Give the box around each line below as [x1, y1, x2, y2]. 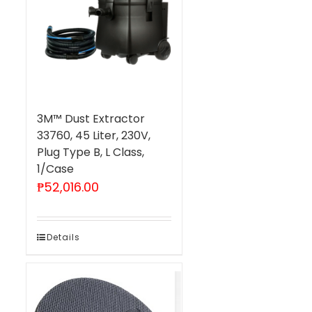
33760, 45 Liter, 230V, [36, 127, 150, 143]
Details [46, 231, 80, 243]
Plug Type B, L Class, [36, 143, 144, 160]
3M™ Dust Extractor [36, 110, 145, 127]
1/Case [36, 160, 74, 177]
